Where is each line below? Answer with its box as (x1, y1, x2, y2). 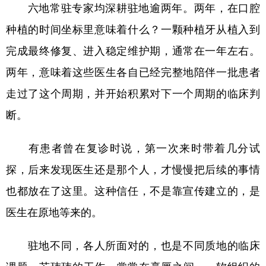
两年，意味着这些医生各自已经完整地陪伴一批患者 (6, 64, 260, 79)
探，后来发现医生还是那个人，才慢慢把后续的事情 (6, 161, 260, 176)
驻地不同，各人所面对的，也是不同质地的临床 (6, 237, 260, 252)
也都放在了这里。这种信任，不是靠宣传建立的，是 (6, 182, 260, 198)
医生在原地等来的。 (6, 204, 102, 219)
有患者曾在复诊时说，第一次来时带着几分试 (6, 140, 260, 155)
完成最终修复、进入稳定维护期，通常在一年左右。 (6, 42, 260, 58)
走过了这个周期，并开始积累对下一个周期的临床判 (6, 85, 260, 100)
